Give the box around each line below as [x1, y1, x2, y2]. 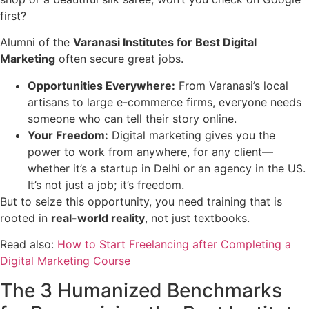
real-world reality [51, 210, 145, 225]
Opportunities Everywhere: [28, 78, 175, 92]
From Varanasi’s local [175, 78, 288, 92]
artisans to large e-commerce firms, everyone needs [28, 94, 301, 109]
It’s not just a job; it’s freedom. [28, 177, 184, 192]
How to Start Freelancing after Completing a [57, 237, 291, 252]
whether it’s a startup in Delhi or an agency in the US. [28, 161, 306, 175]
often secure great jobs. [55, 52, 183, 66]
